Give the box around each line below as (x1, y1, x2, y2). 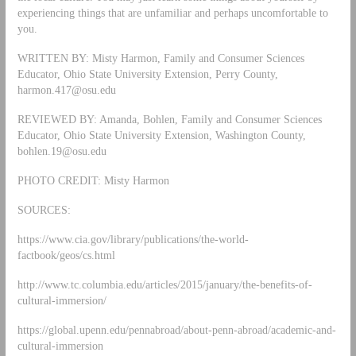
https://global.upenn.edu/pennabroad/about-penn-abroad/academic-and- (17, 323, 336, 336)
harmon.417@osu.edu (17, 83, 116, 97)
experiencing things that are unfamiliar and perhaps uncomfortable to (17, 6, 328, 20)
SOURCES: (17, 203, 71, 216)
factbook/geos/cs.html (17, 248, 115, 261)
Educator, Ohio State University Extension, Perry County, (17, 68, 278, 81)
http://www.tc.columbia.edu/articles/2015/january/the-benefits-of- (17, 277, 312, 291)
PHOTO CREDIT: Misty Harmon (17, 174, 169, 188)
